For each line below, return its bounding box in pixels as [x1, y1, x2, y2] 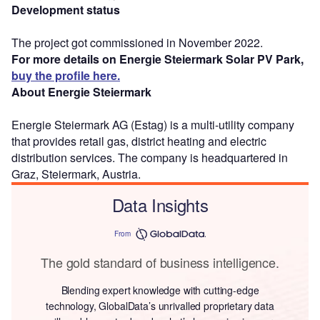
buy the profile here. [11, 66, 120, 84]
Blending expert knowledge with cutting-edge [61, 282, 259, 297]
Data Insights [111, 191, 209, 217]
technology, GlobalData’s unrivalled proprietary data [46, 298, 274, 313]
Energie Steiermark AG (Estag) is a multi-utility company [11, 116, 294, 133]
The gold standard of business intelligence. [41, 252, 279, 271]
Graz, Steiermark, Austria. [11, 165, 141, 182]
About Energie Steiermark [11, 83, 151, 100]
